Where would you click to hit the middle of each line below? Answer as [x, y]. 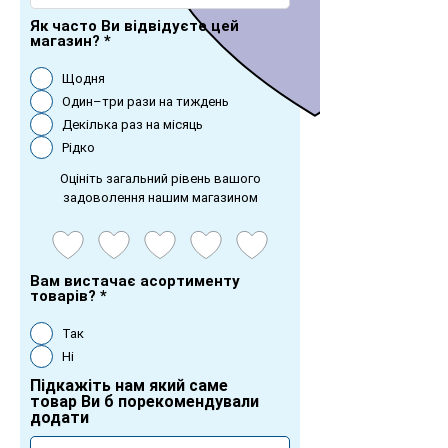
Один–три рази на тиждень [145, 101]
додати [59, 417]
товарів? [63, 296]
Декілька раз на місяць [132, 124]
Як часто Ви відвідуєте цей [134, 26]
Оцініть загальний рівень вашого [160, 178]
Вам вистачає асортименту [135, 281]
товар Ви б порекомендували [144, 401]
